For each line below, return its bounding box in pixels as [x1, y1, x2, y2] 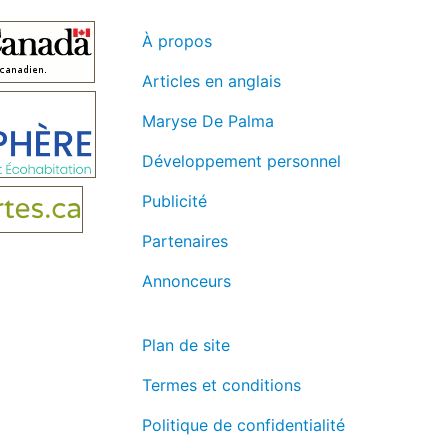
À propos [142, 31, 212, 52]
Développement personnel [142, 151, 341, 172]
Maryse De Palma [142, 111, 274, 132]
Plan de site [142, 335, 230, 356]
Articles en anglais [142, 71, 281, 92]
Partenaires [142, 231, 228, 252]
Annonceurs [142, 271, 231, 292]
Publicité [142, 191, 207, 212]
